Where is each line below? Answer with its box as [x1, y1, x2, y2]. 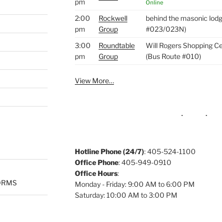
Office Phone [74, 158, 118, 166]
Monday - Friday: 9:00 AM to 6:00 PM [74, 179, 195, 188]
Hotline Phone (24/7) [74, 147, 144, 156]
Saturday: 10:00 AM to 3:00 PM [74, 190, 177, 199]
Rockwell [98, 13, 127, 22]
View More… [74, 76, 114, 85]
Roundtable [98, 41, 135, 50]
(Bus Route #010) [145, 52, 201, 60]
